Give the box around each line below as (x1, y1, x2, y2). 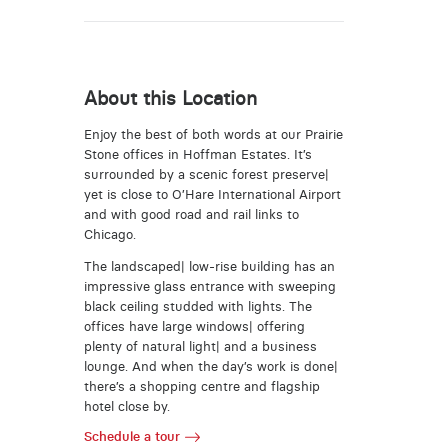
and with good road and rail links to (83, 206, 299, 222)
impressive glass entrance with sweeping (83, 279, 336, 295)
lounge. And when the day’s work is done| (83, 359, 338, 375)
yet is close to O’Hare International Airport (83, 186, 341, 202)
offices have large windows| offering (83, 319, 305, 335)
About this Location (83, 86, 257, 110)
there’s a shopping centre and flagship (83, 379, 320, 395)
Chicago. (83, 226, 136, 242)
